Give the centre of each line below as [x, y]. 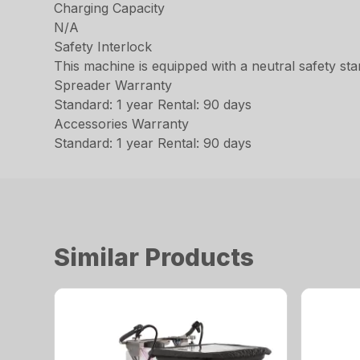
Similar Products [154, 257]
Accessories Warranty [122, 124]
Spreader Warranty [113, 85]
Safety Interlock [103, 47]
